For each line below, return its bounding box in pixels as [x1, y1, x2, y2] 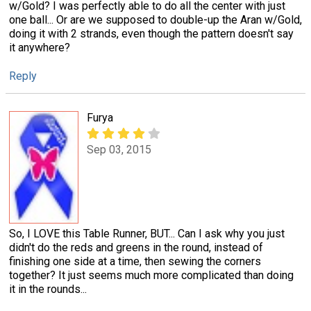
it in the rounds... [9, 283, 87, 296]
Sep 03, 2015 [87, 142, 151, 156]
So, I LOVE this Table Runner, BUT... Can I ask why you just [9, 227, 285, 241]
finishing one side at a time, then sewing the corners [9, 255, 261, 269]
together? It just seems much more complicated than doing [9, 269, 294, 283]
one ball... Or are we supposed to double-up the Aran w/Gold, [9, 13, 302, 27]
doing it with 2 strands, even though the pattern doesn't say [9, 27, 294, 41]
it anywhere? [9, 41, 70, 55]
